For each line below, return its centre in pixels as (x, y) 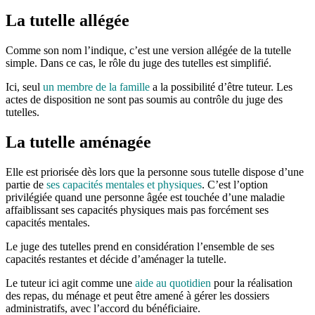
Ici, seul (24, 87)
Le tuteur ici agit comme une (70, 283)
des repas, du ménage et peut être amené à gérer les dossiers (137, 296)
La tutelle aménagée (78, 142)
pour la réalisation (252, 283)
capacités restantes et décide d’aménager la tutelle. (116, 259)
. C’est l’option (235, 185)
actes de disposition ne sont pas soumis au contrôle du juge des (144, 100)
